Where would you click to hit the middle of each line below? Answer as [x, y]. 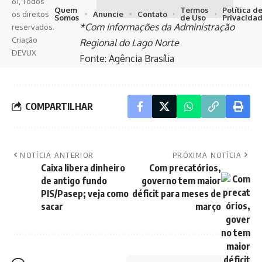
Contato [152, 14]
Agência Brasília [142, 58]
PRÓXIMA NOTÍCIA [207, 155]
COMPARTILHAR [59, 106]
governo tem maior [181, 181]
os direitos [30, 14]
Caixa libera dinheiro [83, 168]
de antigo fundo [74, 181]
